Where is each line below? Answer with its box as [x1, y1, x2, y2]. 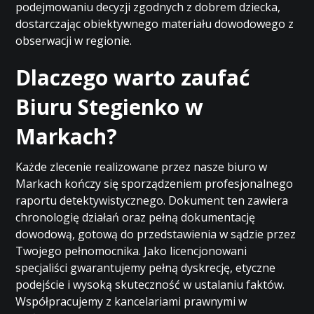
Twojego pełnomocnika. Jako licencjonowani [15, 243, 247, 259]
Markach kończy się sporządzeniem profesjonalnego [15, 176, 294, 191]
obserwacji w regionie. [15, 33, 132, 48]
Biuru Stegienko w [15, 93, 204, 121]
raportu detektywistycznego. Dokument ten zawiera [15, 193, 289, 208]
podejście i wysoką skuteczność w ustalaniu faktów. [15, 277, 285, 292]
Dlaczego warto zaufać [15, 63, 250, 92]
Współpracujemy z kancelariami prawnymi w [15, 294, 247, 309]
